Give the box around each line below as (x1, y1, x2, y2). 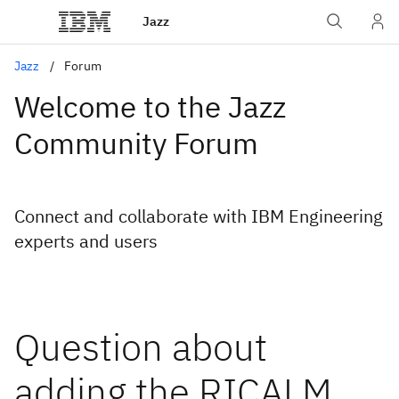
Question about (14, 322, 267, 371)
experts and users (14, 229, 158, 253)
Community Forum (14, 124, 258, 162)
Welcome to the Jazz (14, 87, 286, 126)
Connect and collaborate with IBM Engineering (14, 204, 383, 228)
